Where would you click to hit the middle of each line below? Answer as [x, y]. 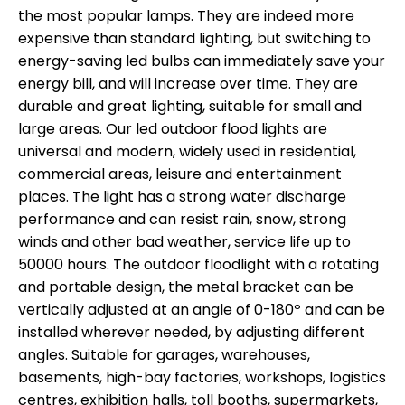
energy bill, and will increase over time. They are [188, 83]
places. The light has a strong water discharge [182, 196]
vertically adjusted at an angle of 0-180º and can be [202, 309]
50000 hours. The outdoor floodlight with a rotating [198, 264]
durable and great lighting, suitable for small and [190, 106]
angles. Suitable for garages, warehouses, [164, 354]
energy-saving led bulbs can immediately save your [202, 61]
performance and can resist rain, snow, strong [182, 219]
